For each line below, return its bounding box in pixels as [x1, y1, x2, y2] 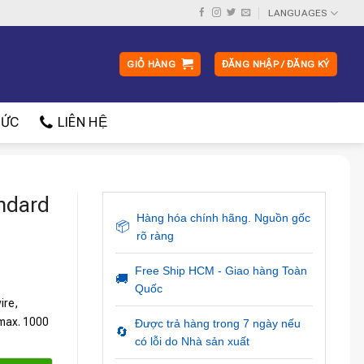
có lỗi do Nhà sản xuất [134, 335, 249, 348]
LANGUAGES [268, 7, 327, 19]
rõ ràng [136, 229, 174, 242]
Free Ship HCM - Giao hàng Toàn [134, 264, 307, 277]
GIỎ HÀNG [127, 58, 176, 70]
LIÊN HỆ [57, 115, 107, 130]
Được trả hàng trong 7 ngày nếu [134, 317, 301, 330]
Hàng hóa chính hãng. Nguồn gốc [136, 211, 310, 224]
